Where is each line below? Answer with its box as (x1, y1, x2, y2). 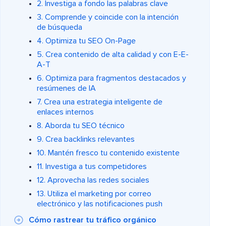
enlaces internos (37, 108, 94, 117)
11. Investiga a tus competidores (37, 162, 147, 171)
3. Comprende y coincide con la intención (37, 13, 179, 22)
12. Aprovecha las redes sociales (37, 176, 149, 185)
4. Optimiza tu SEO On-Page (37, 37, 136, 45)
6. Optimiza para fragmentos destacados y (37, 74, 186, 83)
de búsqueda (37, 23, 82, 32)
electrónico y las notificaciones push (37, 200, 162, 208)
